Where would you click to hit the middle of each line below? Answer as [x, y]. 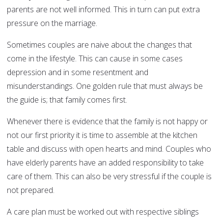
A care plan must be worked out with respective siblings [103, 212]
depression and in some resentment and [78, 72]
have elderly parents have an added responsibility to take [105, 163]
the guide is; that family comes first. [67, 100]
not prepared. [31, 190]
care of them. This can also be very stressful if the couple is [109, 177]
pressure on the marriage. [52, 23]
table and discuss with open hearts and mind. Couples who [109, 149]
